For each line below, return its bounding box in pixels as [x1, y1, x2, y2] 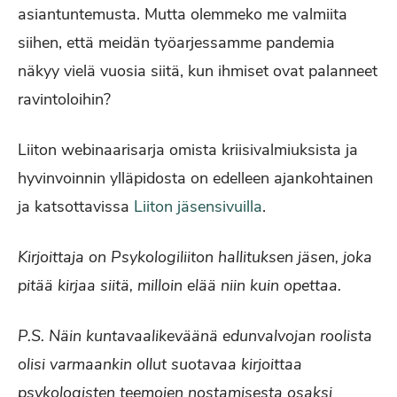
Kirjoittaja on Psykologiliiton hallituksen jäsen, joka [18, 246, 372, 268]
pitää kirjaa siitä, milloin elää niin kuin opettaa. [18, 275, 341, 296]
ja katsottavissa [18, 196, 134, 217]
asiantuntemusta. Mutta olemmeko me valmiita [18, 4, 347, 25]
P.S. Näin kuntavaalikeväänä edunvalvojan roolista [18, 325, 372, 346]
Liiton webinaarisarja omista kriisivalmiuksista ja [18, 139, 358, 160]
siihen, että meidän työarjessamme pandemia [18, 32, 335, 53]
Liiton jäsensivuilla [134, 196, 262, 217]
